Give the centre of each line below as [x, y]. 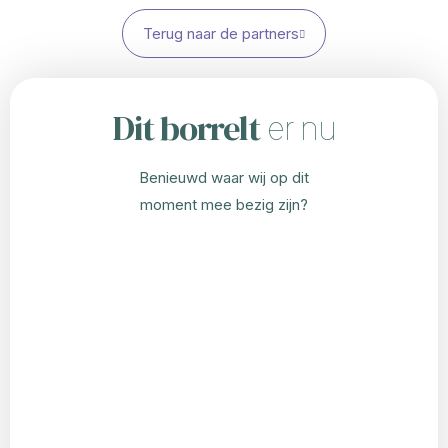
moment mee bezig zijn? [224, 204]
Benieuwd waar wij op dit [224, 177]
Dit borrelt [186, 127]
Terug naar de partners [221, 33]
